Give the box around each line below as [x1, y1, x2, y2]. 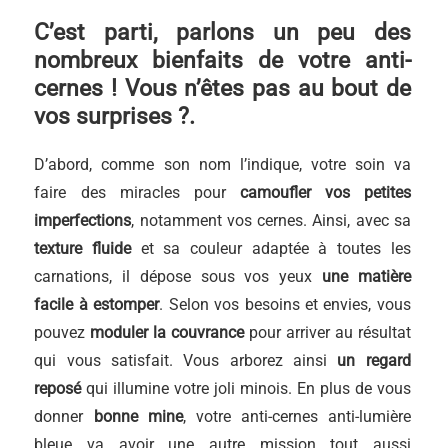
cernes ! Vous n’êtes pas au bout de [34, 75, 411, 102]
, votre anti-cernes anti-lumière [182, 407, 411, 426]
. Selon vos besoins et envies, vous [159, 295, 411, 314]
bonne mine [93, 407, 183, 426]
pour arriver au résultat [244, 323, 411, 342]
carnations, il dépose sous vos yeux [34, 267, 323, 286]
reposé [34, 379, 82, 398]
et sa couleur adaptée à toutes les [131, 239, 411, 258]
